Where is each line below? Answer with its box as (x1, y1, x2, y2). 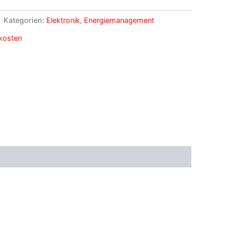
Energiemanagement (84, 16, 154, 25)
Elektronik (46, 16, 80, 25)
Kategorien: (4, 16, 46, 25)
